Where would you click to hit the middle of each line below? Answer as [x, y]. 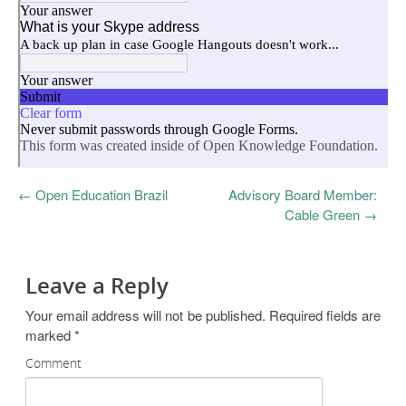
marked [50, 334]
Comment [53, 362]
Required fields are [323, 314]
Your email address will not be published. [145, 314]
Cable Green [324, 214]
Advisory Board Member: [302, 194]
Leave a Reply [97, 285]
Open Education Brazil [100, 194]
